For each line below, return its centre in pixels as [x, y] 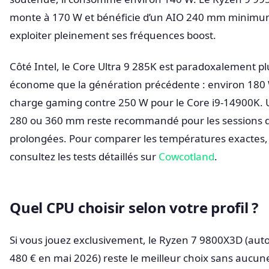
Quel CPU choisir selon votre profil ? [134, 207]
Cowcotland [186, 156]
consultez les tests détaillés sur [84, 156]
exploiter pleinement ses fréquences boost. [113, 35]
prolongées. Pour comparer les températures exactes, [139, 138]
